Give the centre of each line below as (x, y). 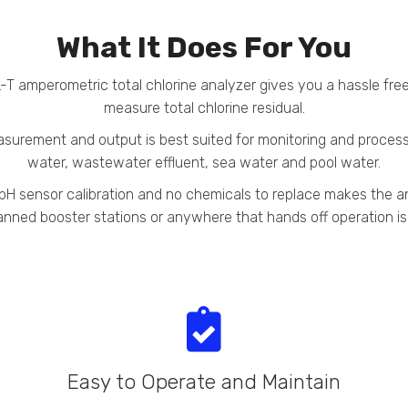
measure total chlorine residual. (204, 108)
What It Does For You (204, 48)
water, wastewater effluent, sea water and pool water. (204, 163)
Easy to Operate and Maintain (204, 382)
